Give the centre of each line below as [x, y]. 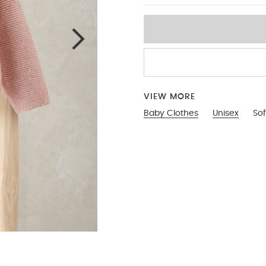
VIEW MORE [170, 97]
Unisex [226, 113]
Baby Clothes [171, 113]
